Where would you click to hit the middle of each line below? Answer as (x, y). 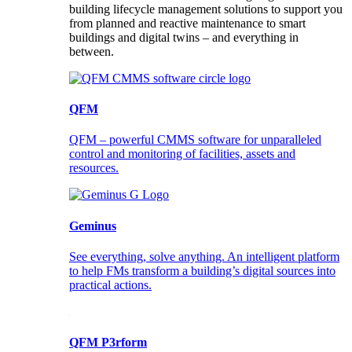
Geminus (93, 225)
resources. (94, 168)
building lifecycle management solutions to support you (206, 9)
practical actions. (110, 284)
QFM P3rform (108, 343)
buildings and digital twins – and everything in (184, 37)
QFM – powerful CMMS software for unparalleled (195, 140)
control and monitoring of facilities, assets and (182, 154)
